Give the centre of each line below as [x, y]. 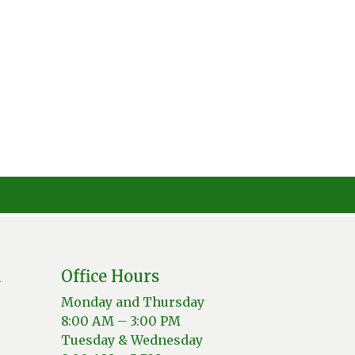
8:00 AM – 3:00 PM [121, 321]
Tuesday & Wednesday [132, 340]
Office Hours [110, 276]
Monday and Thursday [133, 302]
